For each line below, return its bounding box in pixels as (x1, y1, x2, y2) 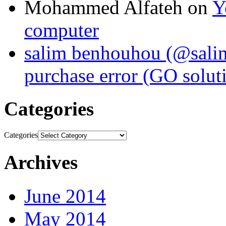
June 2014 (24, 185, 106, 207)
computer (24, 19, 99, 41)
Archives (4, 151, 78, 174)
